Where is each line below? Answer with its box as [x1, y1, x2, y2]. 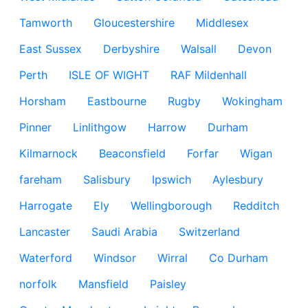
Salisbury [83, 173, 131, 186]
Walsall [181, 42, 217, 56]
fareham [19, 173, 62, 186]
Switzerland [179, 225, 240, 239]
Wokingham [222, 94, 283, 108]
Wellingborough [131, 199, 212, 212]
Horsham [19, 94, 66, 108]
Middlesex [196, 16, 249, 30]
